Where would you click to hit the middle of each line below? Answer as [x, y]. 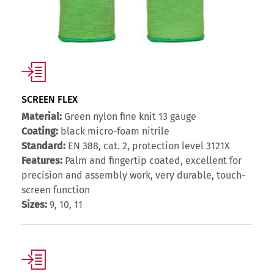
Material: [42, 117]
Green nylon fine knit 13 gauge [129, 117]
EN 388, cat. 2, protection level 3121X [148, 146]
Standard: [43, 146]
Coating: [40, 131]
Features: [42, 161]
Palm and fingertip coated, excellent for [152, 161]
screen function [56, 190]
